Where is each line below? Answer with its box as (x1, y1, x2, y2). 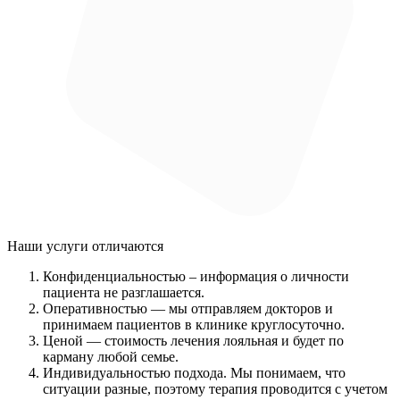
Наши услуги (7, 237, 88, 254)
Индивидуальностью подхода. (43, 364, 230, 380)
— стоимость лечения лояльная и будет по (83, 332, 344, 348)
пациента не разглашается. (43, 284, 204, 300)
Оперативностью (43, 300, 151, 316)
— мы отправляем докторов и (151, 300, 333, 316)
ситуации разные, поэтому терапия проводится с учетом (43, 380, 387, 396)
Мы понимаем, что (230, 364, 346, 380)
